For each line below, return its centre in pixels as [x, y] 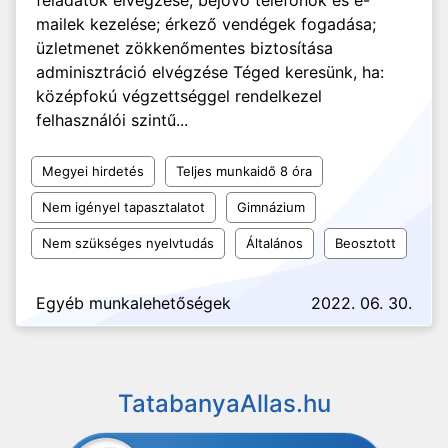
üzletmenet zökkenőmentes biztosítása [184, 48]
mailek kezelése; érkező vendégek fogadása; [206, 24]
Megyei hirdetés [93, 171]
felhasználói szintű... [112, 120]
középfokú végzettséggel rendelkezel [179, 96]
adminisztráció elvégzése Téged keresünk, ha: [210, 72]
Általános [274, 243]
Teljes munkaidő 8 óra [244, 171]
